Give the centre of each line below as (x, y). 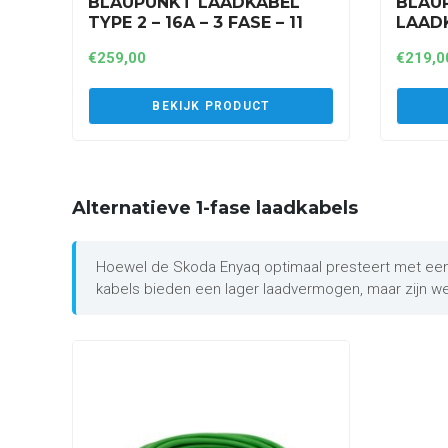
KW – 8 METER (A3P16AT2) (199, 42)
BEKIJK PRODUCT (211, 105)
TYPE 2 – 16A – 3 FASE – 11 (195, 22)
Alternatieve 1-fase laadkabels (215, 207)
